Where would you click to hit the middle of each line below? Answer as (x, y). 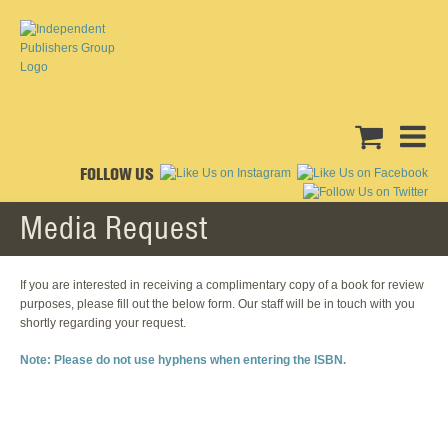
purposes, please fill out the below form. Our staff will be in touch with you (217, 304)
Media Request (114, 227)
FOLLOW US (117, 173)
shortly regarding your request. (103, 323)
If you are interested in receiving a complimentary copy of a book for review (222, 285)
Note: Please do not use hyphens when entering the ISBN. (183, 360)
